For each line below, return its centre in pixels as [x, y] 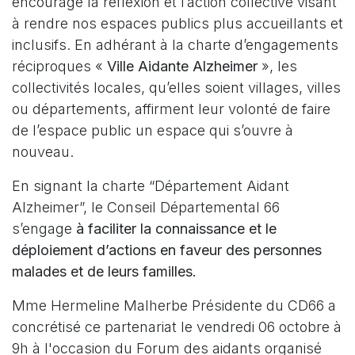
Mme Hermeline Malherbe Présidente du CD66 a [174, 305]
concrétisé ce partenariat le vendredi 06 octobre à [177, 327]
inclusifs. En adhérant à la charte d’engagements [175, 45]
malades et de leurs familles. [104, 271]
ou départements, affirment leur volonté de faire [171, 109]
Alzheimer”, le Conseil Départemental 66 [146, 207]
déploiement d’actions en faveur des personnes [167, 250]
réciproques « [59, 66]
